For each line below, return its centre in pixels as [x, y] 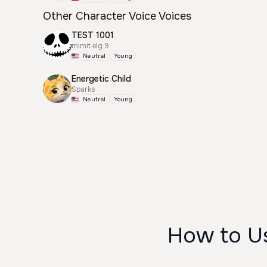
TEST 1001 [93, 35]
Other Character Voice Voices [117, 16]
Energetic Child [101, 79]
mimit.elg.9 [90, 46]
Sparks [83, 89]
